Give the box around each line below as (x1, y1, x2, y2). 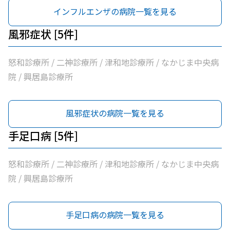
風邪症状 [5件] (8, 26, 78, 42)
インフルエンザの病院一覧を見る (53, 5, 177, 17)
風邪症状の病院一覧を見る (66, 107, 164, 119)
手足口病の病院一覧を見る (66, 208, 164, 221)
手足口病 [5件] (8, 128, 78, 143)
